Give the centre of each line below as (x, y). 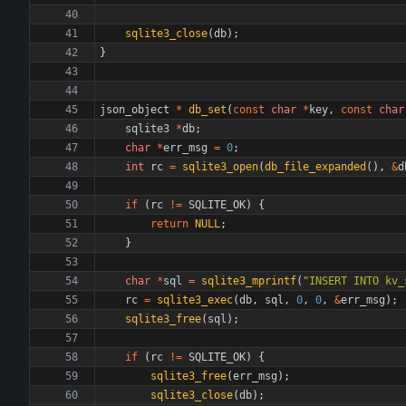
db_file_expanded (315, 167)
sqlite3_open (220, 167)
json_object (135, 110)
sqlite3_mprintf (249, 281)
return (169, 224)
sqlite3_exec (195, 300)
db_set (208, 110)
